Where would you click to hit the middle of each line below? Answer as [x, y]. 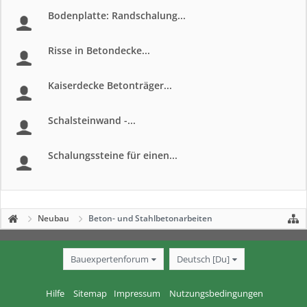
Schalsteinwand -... [92, 120]
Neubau [53, 218]
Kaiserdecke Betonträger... [110, 85]
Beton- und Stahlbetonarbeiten [150, 218]
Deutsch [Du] [203, 259]
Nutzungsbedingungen [216, 293]
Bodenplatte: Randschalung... [117, 15]
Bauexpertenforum [109, 259]
